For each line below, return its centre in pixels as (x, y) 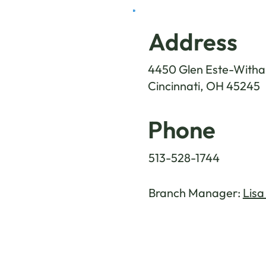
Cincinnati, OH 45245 (204, 85)
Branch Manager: (195, 193)
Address (193, 41)
